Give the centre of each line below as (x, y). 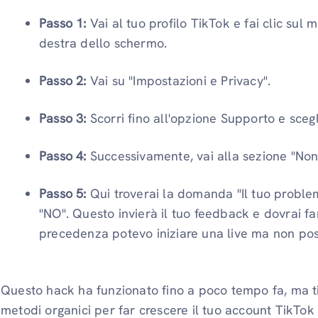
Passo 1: (65, 23)
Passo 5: (63, 193)
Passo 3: (65, 118)
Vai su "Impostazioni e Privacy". (180, 80)
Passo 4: (65, 155)
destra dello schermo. (103, 43)
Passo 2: (65, 80)
